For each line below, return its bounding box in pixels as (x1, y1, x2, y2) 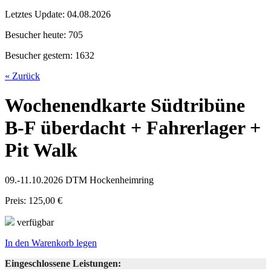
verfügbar (15, 217, 54, 227)
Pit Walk (5, 139, 77, 162)
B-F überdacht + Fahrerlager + (5, 117, 261, 139)
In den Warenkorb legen (5, 237, 97, 248)
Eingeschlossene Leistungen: (5, 258, 121, 269)
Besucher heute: (5, 30, 66, 40)
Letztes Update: (5, 9, 65, 19)
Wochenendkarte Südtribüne (5, 94, 245, 117)
